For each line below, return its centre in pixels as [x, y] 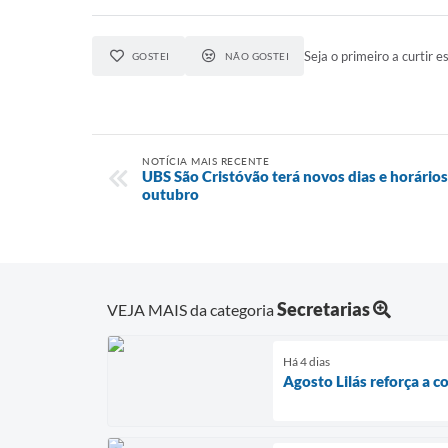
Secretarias [323, 308]
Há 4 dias [306, 361]
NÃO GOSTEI [257, 56]
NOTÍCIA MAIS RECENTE [205, 161]
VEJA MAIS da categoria [192, 309]
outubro [170, 194]
